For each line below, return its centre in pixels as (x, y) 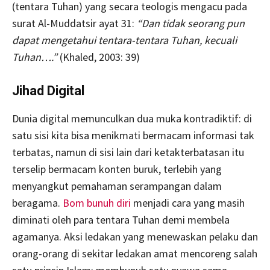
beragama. (37, 202)
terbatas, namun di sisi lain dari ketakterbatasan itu (128, 152)
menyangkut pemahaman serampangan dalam (117, 186)
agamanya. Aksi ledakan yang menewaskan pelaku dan (135, 236)
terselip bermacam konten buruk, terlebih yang (117, 169)
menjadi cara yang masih (188, 202)
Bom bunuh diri (97, 202)
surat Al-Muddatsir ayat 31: (74, 23)
